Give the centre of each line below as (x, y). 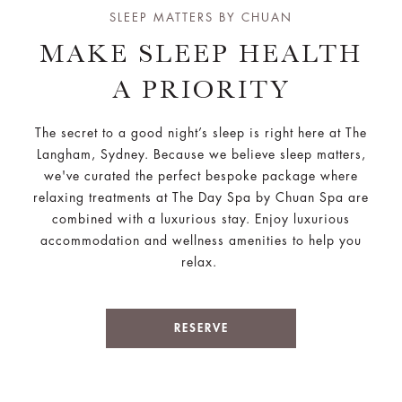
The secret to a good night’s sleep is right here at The (201, 133)
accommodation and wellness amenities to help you (201, 240)
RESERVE (201, 328)
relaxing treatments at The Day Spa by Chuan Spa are (201, 197)
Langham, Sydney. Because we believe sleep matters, (201, 154)
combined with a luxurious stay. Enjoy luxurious (201, 219)
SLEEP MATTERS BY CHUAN (201, 17)
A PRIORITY (201, 89)
